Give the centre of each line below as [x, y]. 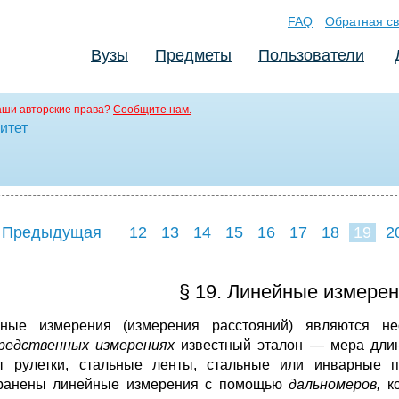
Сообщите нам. [152, 110]
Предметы [193, 55]
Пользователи [311, 55]
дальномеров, [338, 384]
